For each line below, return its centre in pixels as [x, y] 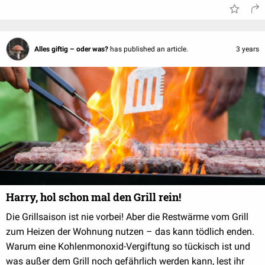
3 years [248, 49]
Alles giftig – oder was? [72, 49]
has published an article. [149, 49]
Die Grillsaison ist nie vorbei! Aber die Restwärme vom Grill [127, 217]
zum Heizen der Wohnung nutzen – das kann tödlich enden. [130, 232]
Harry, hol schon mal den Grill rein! [93, 197]
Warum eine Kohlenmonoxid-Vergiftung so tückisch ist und [128, 247]
